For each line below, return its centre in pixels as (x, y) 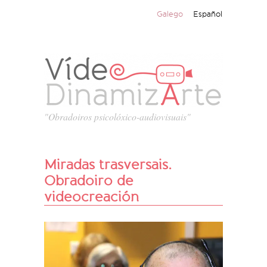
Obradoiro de (89, 181)
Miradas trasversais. (108, 165)
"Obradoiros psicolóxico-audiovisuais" (117, 117)
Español (207, 14)
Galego (170, 14)
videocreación (91, 197)
